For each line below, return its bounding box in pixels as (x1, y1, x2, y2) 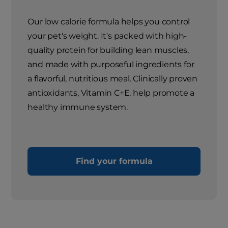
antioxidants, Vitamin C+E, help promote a (27, 88, 195, 98)
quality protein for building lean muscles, (27, 45, 189, 55)
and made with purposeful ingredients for (27, 60, 194, 70)
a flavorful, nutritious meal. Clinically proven (27, 74, 198, 84)
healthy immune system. (27, 102, 128, 112)
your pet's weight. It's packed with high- (27, 31, 187, 41)
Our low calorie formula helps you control (27, 17, 190, 27)
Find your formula (75, 156, 153, 166)
